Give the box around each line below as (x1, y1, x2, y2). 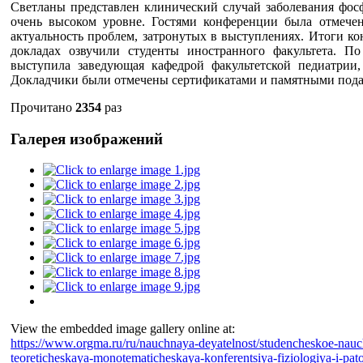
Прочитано (11, 100, 75, 114)
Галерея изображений (11, 130, 163, 147)
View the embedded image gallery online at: (11, 322, 235, 336)
